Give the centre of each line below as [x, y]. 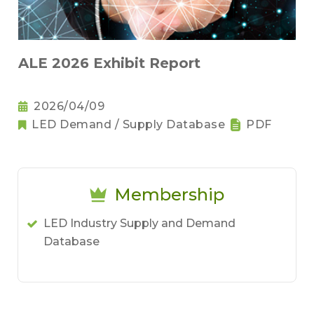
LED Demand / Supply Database [128, 125]
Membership [169, 195]
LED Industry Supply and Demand [139, 224]
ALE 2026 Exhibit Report [109, 63]
